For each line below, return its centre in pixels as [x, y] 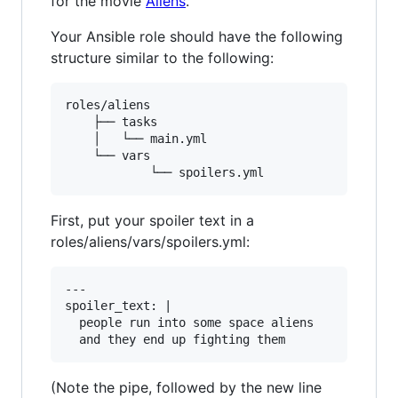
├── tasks [79, 122]
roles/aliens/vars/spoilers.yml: [150, 242]
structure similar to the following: [162, 58]
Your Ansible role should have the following [197, 37]
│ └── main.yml [79, 139]
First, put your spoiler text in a [152, 221]
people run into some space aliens [189, 323]
